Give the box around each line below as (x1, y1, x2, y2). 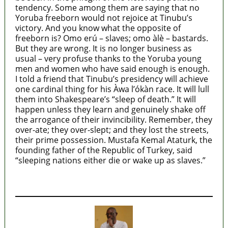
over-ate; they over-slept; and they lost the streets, (15, 124, 209, 135)
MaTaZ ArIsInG (15, 175, 74, 186)
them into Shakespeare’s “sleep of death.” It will (15, 93, 196, 105)
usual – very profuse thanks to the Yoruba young (15, 52, 202, 64)
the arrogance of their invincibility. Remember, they (15, 113, 212, 125)
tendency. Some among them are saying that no (15, 2, 199, 13)
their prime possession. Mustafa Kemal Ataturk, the (15, 134, 212, 146)
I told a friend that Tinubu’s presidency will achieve (15, 73, 208, 84)
